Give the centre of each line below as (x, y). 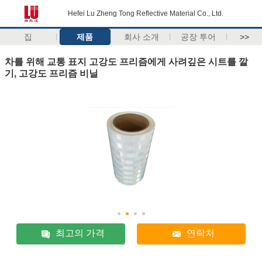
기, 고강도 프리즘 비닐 (51, 73)
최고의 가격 (80, 233)
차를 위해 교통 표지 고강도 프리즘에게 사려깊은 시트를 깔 (126, 61)
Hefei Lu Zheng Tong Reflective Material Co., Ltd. (146, 13)
